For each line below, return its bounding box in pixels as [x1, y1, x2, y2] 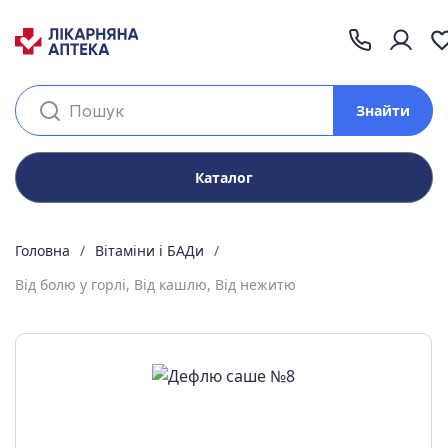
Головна [15, 241, 70, 260]
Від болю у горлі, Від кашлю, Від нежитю [15, 275, 296, 294]
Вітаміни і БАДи [95, 241, 204, 260]
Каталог [195, 168, 253, 187]
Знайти [356, 101, 410, 120]
